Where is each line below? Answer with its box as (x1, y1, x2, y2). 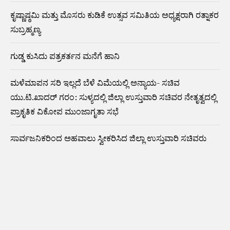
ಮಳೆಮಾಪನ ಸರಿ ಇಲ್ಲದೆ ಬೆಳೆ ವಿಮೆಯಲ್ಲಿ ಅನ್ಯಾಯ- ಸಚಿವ (10, 76, 180, 88)
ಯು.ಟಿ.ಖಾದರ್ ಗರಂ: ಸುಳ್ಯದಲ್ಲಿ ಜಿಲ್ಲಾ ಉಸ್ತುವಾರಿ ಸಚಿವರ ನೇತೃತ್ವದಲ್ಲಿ (10, 91, 217, 103)
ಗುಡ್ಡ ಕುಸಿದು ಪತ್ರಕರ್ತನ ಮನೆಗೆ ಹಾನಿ (10, 50, 120, 62)
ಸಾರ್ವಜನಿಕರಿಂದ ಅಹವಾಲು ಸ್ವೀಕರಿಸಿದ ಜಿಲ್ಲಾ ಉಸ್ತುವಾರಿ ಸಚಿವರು (10, 132, 206, 144)
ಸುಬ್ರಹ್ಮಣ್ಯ (10, 23, 41, 35)
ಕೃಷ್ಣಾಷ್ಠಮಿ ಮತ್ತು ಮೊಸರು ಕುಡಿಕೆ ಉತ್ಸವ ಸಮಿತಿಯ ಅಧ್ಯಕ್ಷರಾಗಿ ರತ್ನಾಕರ (10, 9, 219, 21)
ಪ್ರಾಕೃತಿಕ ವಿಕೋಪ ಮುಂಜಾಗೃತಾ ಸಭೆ (10, 105, 119, 117)
